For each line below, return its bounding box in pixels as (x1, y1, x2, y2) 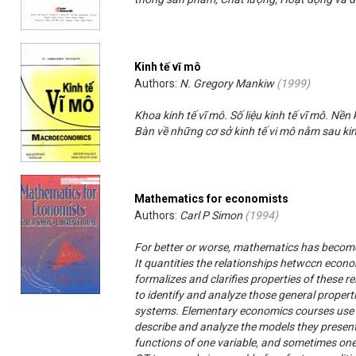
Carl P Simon (180, 209, 243, 222)
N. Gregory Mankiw (180, 77, 275, 91)
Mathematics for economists (134, 192, 289, 206)
